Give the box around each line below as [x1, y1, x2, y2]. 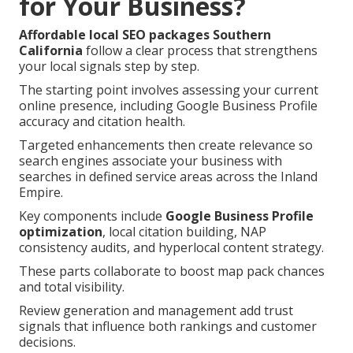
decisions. [19, 333, 76, 351]
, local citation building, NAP [102, 223, 266, 241]
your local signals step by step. [19, 58, 199, 76]
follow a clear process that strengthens [83, 42, 318, 60]
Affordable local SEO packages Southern [19, 26, 271, 44]
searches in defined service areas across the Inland [19, 168, 318, 186]
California [19, 42, 83, 60]
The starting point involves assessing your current [19, 81, 318, 99]
